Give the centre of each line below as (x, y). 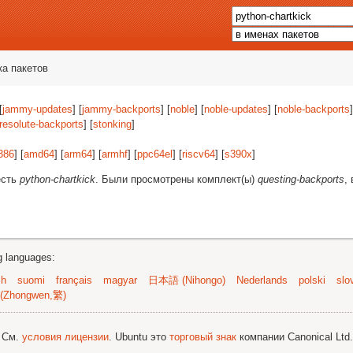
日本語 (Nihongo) (187, 280)
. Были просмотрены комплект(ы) (176, 179)
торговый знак (203, 337)
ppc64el (155, 154)
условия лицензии (65, 337)
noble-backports (314, 109)
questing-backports (301, 179)
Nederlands (262, 280)
